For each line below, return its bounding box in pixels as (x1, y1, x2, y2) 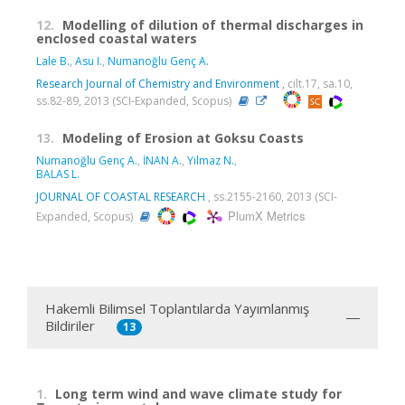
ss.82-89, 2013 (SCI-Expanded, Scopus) (36, 92, 234, 108)
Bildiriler (45, 316, 95, 335)
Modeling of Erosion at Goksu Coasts (62, 129, 304, 147)
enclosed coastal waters (36, 30, 197, 48)
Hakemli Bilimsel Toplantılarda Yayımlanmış (45, 299, 309, 318)
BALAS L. (36, 166, 80, 183)
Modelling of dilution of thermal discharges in (62, 16, 363, 34)
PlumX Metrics (228, 207, 306, 225)
